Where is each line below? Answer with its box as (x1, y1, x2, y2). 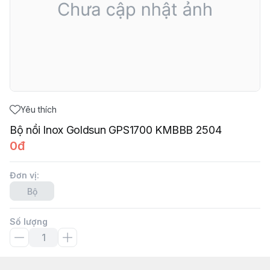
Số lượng (10, 216, 48, 227)
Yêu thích (20, 104, 57, 115)
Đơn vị (10, 170, 37, 180)
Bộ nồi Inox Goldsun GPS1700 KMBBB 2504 (10, 124, 222, 136)
